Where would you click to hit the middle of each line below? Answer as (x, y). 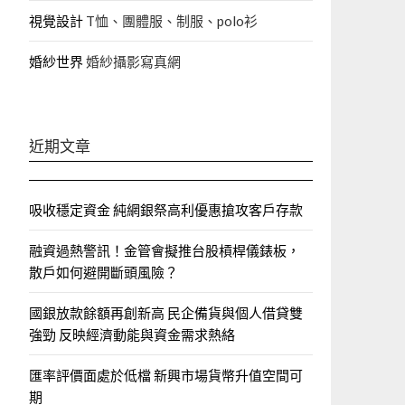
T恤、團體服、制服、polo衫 (170, 21)
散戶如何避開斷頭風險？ (104, 272)
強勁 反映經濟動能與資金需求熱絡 (132, 334)
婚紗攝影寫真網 (132, 61)
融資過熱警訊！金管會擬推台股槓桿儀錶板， (165, 250)
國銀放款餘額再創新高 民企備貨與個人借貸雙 (166, 313)
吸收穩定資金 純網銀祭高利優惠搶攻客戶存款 (166, 210)
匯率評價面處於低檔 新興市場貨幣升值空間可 (166, 375)
